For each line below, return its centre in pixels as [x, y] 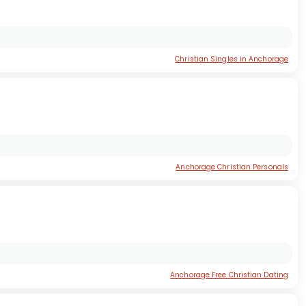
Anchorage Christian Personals [232, 167]
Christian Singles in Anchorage [232, 59]
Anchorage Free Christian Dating [229, 275]
